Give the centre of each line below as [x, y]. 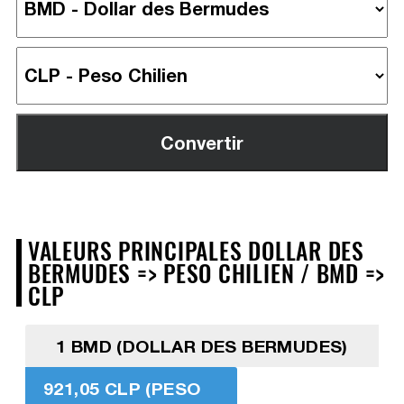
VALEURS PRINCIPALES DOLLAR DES [196, 249]
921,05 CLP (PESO [122, 388]
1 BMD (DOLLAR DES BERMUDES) [202, 345]
